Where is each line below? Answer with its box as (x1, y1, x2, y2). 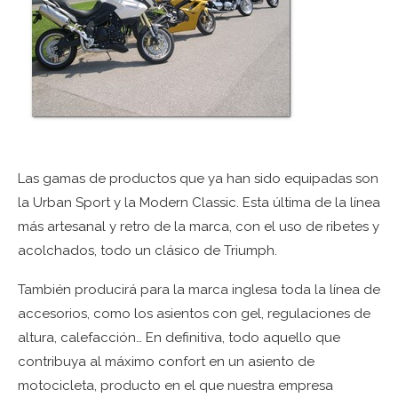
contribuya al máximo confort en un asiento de (18, 354, 314, 370)
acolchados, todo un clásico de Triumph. (18, 243, 277, 259)
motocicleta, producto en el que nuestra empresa (18, 378, 333, 394)
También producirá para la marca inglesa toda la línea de (18, 282, 380, 298)
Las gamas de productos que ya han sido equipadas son (18, 171, 378, 187)
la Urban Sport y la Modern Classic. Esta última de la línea (18, 195, 380, 211)
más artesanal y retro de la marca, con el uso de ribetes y (18, 219, 379, 235)
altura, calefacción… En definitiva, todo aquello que (18, 330, 340, 346)
